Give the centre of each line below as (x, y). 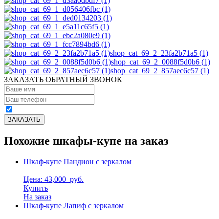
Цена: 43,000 (46, 179)
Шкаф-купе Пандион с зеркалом (77, 161)
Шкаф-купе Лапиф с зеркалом (74, 205)
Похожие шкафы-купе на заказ (86, 141)
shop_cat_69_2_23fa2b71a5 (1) (159, 53)
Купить (36, 188)
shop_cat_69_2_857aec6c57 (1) (160, 70)
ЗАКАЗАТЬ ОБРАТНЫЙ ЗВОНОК (63, 79)
